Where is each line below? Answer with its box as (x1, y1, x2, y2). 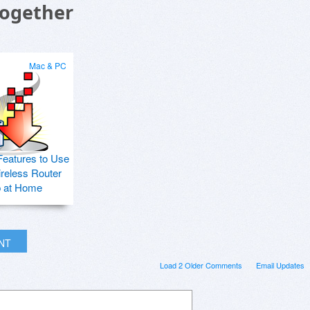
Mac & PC (29, 59, 66, 71)
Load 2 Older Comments (160, 259, 242, 271)
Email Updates (256, 259, 304, 271)
